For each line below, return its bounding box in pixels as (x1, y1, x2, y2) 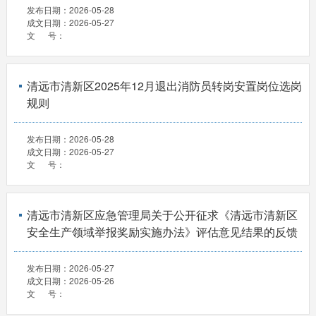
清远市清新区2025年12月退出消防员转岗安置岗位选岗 (26, 78, 302, 95)
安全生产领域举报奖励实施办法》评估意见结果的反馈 (26, 224, 298, 241)
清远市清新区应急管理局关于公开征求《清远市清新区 (26, 207, 298, 224)
